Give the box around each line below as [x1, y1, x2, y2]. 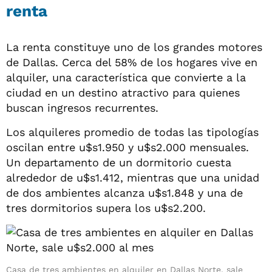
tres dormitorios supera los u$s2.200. [6, 201, 206, 214]
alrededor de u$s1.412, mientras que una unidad [6, 171, 259, 184]
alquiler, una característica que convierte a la [6, 70, 246, 84]
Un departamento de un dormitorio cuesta [6, 155, 231, 169]
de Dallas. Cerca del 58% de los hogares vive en [6, 55, 257, 69]
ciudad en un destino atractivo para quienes [6, 86, 240, 99]
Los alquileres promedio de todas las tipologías [6, 125, 259, 138]
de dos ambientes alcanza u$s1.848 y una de [6, 186, 243, 199]
